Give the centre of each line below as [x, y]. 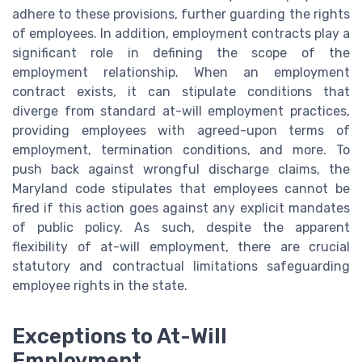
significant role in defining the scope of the [181, 53]
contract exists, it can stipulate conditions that [181, 91]
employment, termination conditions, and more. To [181, 149]
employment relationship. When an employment [181, 72]
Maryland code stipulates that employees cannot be [181, 188]
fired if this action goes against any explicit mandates [181, 208]
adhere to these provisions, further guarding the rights [181, 14]
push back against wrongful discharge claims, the [181, 169]
